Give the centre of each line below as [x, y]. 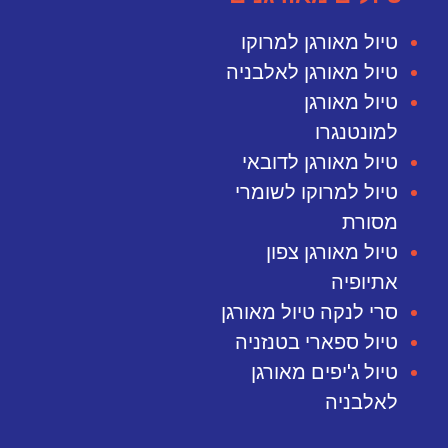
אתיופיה [365, 282]
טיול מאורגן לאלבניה [312, 72]
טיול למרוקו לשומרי [317, 192]
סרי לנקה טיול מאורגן [310, 312]
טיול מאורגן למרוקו [320, 42]
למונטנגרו [357, 132]
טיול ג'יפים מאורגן [325, 372]
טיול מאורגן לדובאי [320, 162]
